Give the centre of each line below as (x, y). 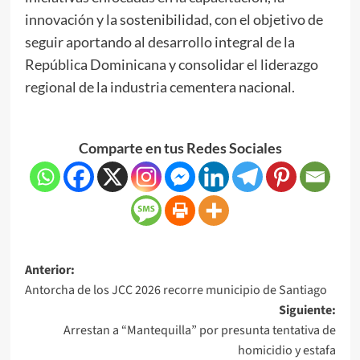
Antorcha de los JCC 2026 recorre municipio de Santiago (176, 290)
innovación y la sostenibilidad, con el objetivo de (174, 19)
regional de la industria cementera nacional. (160, 86)
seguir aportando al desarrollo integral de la (160, 41)
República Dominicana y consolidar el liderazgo (171, 64)
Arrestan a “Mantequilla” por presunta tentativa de (199, 330)
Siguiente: (307, 310)
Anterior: (49, 270)
